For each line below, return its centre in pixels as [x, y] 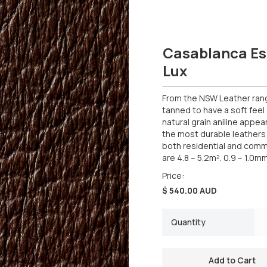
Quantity [189, 222]
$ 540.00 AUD [190, 191]
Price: [173, 176]
